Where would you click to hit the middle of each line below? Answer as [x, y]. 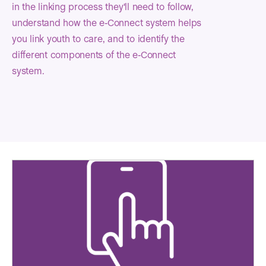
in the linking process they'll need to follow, [103, 7]
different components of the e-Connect [94, 56]
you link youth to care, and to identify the [98, 39]
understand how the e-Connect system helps [107, 23]
